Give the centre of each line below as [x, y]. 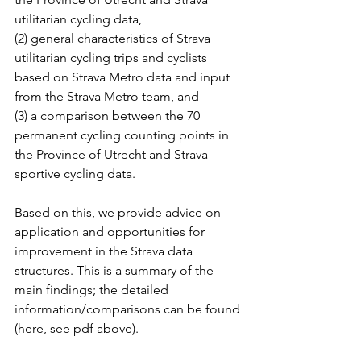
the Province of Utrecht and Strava [113, 154]
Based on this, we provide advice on [119, 212]
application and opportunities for [111, 232]
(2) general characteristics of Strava [114, 38]
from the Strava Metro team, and [108, 96]
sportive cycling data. [75, 174]
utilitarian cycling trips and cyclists [112, 58]
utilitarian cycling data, [80, 19]
